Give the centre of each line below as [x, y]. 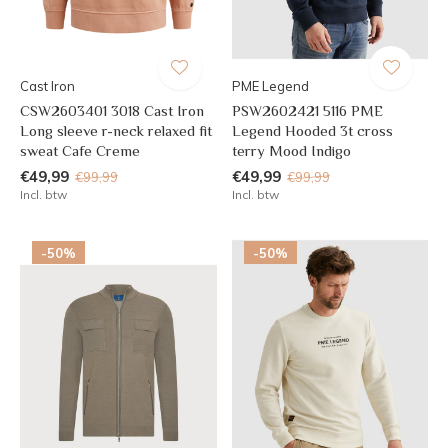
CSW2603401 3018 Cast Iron [112, 110]
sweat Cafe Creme [80, 150]
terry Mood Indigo [291, 150]
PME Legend [270, 85]
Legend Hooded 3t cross [312, 130]
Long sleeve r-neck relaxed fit [116, 130]
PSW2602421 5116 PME [307, 110]
